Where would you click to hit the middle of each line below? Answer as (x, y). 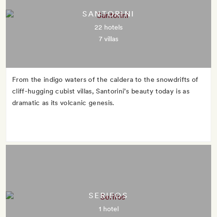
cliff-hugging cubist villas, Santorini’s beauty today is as (101, 91)
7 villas (108, 39)
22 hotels (108, 27)
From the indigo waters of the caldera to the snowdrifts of (105, 79)
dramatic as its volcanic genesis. (63, 103)
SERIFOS (108, 195)
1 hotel (108, 209)
